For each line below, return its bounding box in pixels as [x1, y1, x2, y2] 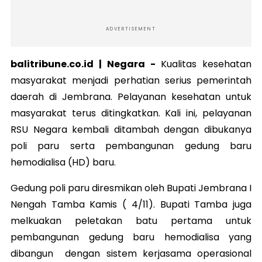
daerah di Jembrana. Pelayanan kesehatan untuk [11, 89, 251, 104]
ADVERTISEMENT [106, 25, 156, 32]
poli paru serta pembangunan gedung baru [11, 139, 251, 153]
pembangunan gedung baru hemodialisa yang [11, 230, 251, 244]
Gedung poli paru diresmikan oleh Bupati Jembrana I [11, 181, 251, 195]
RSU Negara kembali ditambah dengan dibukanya [11, 122, 251, 136]
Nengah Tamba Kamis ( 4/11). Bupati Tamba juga [11, 197, 251, 211]
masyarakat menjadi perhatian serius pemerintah [11, 73, 251, 87]
